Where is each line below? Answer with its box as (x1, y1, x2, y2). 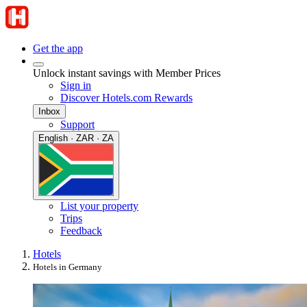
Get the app (33, 42, 83, 54)
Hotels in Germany (33, 262, 102, 272)
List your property (60, 200, 138, 212)
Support (60, 119, 95, 130)
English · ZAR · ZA (38, 133, 114, 143)
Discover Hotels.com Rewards (60, 92, 193, 103)
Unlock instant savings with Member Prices (33, 67, 221, 79)
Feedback (60, 225, 102, 236)
